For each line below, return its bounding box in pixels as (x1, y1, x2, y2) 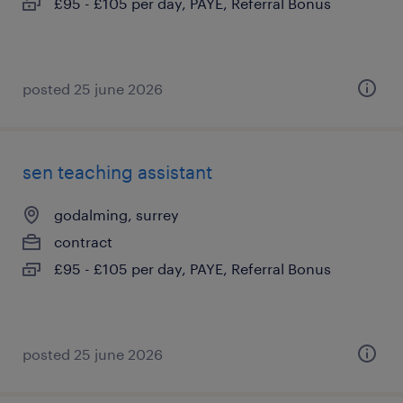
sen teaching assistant (22, 161, 212, 183)
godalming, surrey (54, 206, 179, 223)
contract (54, 233, 112, 250)
